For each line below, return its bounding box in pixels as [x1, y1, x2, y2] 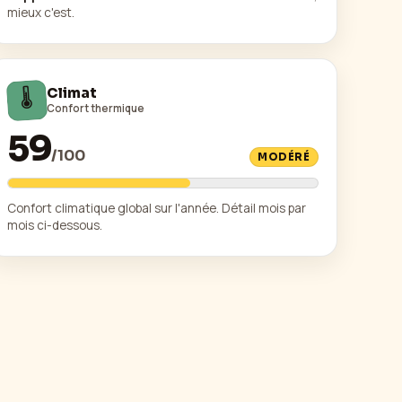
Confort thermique [46, 101, 144, 116]
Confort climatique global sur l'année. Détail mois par [6, 200, 306, 217]
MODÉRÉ [258, 151, 310, 164]
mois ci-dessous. [6, 217, 102, 234]
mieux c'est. [6, 4, 74, 21]
